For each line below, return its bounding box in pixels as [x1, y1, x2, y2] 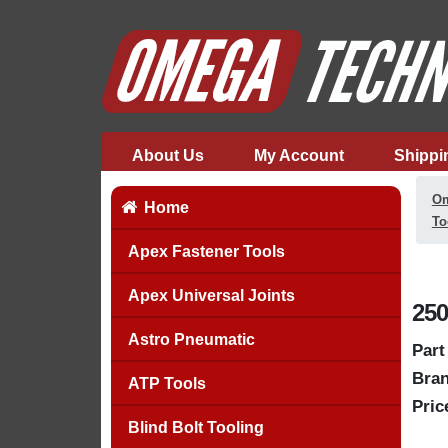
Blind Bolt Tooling [127, 419, 264, 436]
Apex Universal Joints [127, 287, 295, 304]
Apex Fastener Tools [127, 243, 285, 260]
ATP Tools [127, 375, 206, 392]
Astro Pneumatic [127, 331, 255, 348]
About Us [131, 147, 204, 164]
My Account [253, 147, 344, 164]
